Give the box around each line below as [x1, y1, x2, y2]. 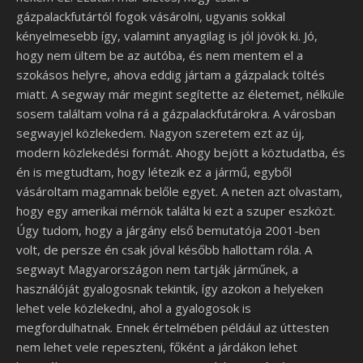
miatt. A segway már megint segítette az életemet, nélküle [16, 86, 344, 102]
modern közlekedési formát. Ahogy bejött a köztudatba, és [16, 144, 345, 160]
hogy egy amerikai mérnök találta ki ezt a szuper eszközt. [16, 203, 335, 219]
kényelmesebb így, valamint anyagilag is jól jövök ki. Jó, [16, 28, 318, 44]
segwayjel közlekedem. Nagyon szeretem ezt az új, [16, 125, 305, 141]
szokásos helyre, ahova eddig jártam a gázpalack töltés [16, 66, 325, 83]
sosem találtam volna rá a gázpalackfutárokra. [16, 105, 273, 122]
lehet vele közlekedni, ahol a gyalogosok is [16, 300, 251, 316]
